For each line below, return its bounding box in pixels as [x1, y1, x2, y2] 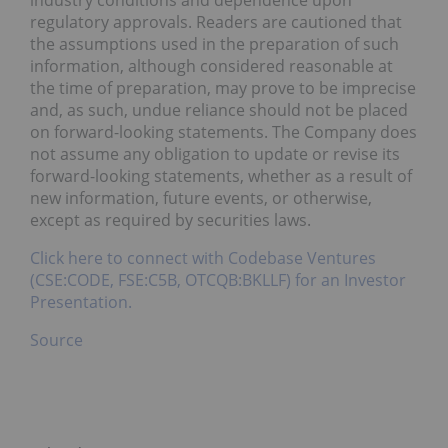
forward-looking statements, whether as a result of [30, 165, 412, 188]
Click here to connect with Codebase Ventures [30, 247, 376, 270]
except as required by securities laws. [30, 209, 311, 232]
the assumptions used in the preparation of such [30, 33, 399, 56]
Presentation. [30, 291, 132, 314]
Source [30, 329, 83, 352]
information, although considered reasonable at [30, 55, 393, 78]
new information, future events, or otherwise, [30, 187, 372, 210]
